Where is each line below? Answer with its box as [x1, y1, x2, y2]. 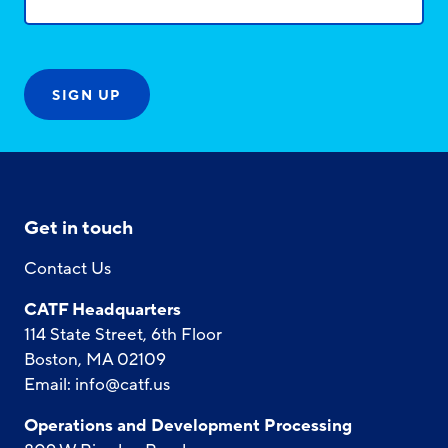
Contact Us [24, 256, 111, 280]
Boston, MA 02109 [24, 347, 166, 371]
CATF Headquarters [24, 297, 181, 321]
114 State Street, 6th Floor [24, 322, 222, 346]
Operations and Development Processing [24, 413, 352, 437]
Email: [24, 372, 75, 396]
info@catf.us [75, 372, 170, 396]
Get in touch [24, 214, 133, 241]
